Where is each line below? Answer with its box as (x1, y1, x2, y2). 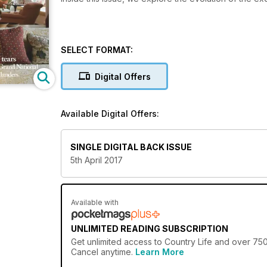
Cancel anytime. (71, 247, 135, 257)
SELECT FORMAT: (61, 45, 133, 55)
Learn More (135, 247, 184, 257)
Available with (71, 198, 119, 207)
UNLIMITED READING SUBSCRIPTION (71, 223, 228, 234)
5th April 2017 (70, 155, 123, 166)
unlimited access (87, 237, 152, 247)
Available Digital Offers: (61, 108, 159, 119)
